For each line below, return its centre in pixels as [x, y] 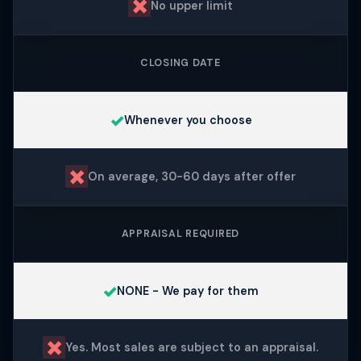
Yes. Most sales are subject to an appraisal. [192, 347]
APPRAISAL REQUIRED [180, 234]
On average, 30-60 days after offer [192, 176]
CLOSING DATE [180, 63]
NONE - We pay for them [188, 290]
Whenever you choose [188, 120]
